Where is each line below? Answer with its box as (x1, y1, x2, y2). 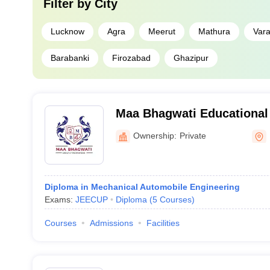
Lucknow (50, 27, 84, 36)
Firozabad (111, 53, 151, 63)
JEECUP (75, 195, 108, 204)
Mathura (198, 27, 230, 36)
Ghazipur (173, 53, 209, 63)
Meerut (148, 27, 175, 36)
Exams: (44, 195, 75, 204)
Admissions (89, 218, 133, 228)
